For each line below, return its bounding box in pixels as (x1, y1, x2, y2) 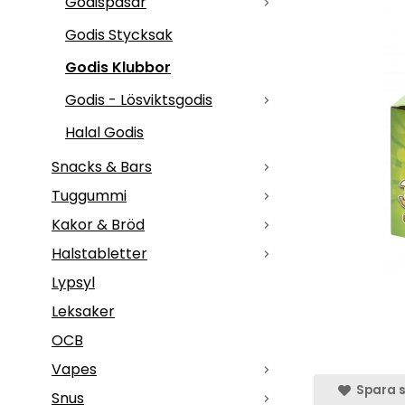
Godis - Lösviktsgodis (65, 89, 212, 110)
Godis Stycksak (65, 24, 173, 45)
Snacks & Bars (52, 155, 152, 177)
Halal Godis (65, 121, 144, 143)
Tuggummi (52, 184, 127, 206)
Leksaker (52, 300, 115, 322)
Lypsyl (52, 271, 95, 293)
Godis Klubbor (65, 56, 171, 78)
